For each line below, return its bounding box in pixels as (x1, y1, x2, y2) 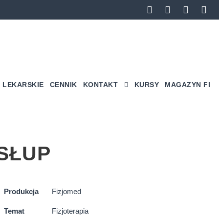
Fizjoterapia (51, 207, 88, 215)
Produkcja (3, 187, 39, 196)
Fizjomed (51, 187, 81, 196)
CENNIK (49, 81, 77, 88)
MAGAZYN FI (165, 81, 210, 88)
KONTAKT (83, 81, 118, 88)
